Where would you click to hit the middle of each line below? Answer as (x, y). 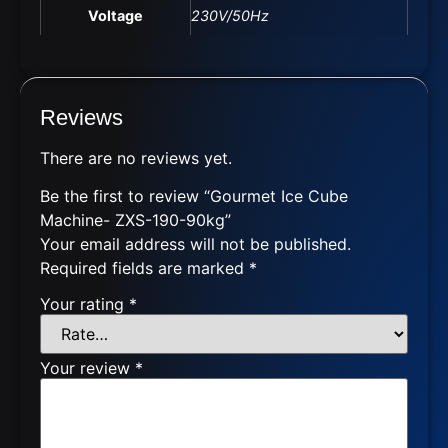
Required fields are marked (144, 268)
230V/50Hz (230, 15)
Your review (87, 368)
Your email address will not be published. (195, 244)
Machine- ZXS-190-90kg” (135, 220)
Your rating (84, 304)
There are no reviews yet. (136, 158)
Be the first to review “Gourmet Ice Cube (194, 196)
